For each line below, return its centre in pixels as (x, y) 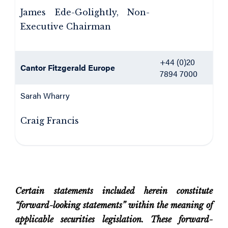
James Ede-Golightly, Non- (85, 12)
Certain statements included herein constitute (114, 191)
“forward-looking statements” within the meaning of (114, 205)
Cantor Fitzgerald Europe (68, 67)
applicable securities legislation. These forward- (114, 219)
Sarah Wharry (45, 95)
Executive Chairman (66, 26)
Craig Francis (50, 121)
